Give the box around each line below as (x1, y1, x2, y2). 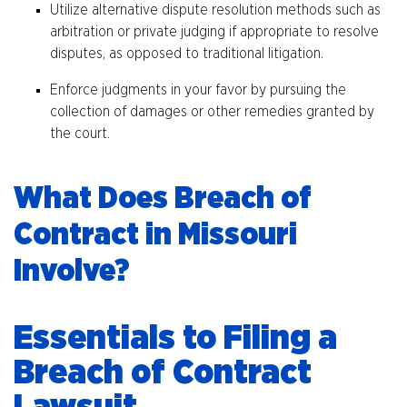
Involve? (14, 256, 130, 288)
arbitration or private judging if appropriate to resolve (50, 25, 379, 40)
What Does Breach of (14, 184, 312, 215)
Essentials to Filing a (14, 322, 337, 357)
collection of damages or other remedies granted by (50, 104, 374, 120)
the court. (50, 126, 110, 142)
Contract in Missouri (14, 220, 297, 252)
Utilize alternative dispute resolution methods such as (50, 3, 381, 18)
